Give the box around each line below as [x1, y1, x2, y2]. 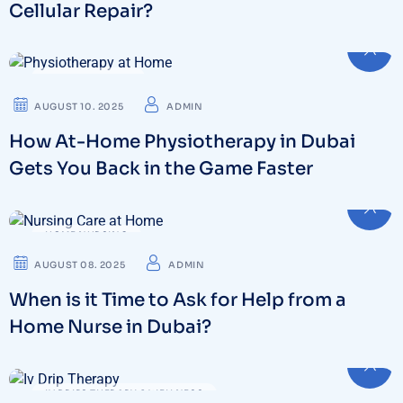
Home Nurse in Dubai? [9, 316, 211, 339]
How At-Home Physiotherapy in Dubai [9, 130, 355, 154]
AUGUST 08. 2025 [34, 259, 126, 272]
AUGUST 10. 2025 [34, 101, 124, 113]
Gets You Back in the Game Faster [9, 157, 313, 181]
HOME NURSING [45, 229, 129, 242]
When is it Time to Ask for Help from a [9, 289, 346, 312]
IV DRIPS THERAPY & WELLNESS [45, 388, 204, 400]
